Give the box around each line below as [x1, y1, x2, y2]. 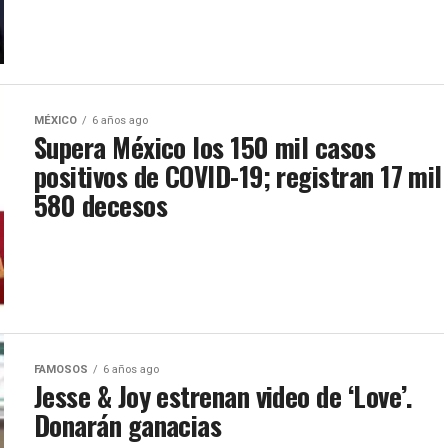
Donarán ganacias [34, 405, 222, 445]
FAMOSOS [34, 363, 88, 376]
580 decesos [34, 185, 168, 225]
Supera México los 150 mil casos [34, 127, 376, 167]
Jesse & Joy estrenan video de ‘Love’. [34, 376, 413, 416]
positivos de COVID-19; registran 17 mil [34, 156, 442, 196]
